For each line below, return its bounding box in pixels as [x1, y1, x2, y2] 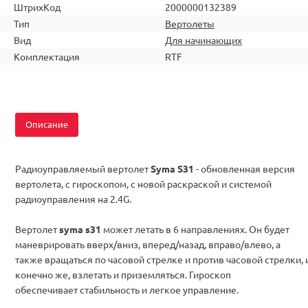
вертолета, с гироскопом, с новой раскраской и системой [15, 177, 272, 190]
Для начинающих [165, 33, 242, 46]
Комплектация [14, 49, 80, 63]
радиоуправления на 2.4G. [15, 192, 131, 205]
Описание [25, 118, 68, 130]
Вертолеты [165, 16, 214, 30]
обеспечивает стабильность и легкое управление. [15, 283, 239, 296]
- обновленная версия [194, 162, 295, 175]
